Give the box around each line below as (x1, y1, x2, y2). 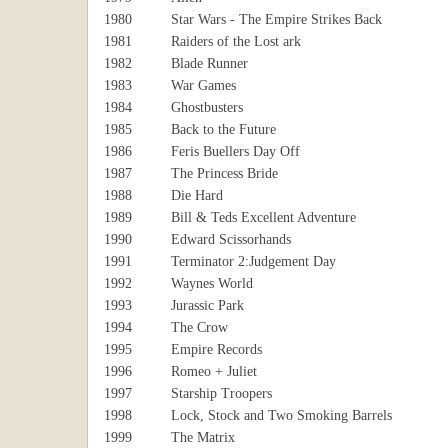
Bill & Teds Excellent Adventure (171, 210, 356, 225)
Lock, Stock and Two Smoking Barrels (171, 408, 392, 423)
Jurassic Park (171, 298, 244, 313)
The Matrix (171, 430, 235, 445)
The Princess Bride (171, 166, 278, 181)
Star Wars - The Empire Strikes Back (171, 12, 382, 27)
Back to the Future (171, 122, 276, 137)
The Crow (171, 320, 228, 335)
